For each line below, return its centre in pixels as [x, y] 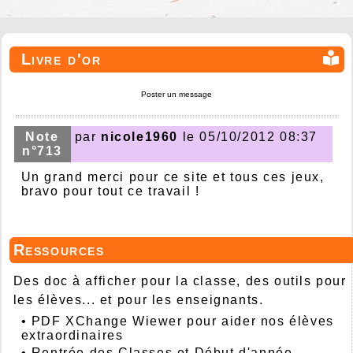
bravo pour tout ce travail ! [110, 191]
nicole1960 [139, 136]
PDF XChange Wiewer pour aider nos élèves [182, 321]
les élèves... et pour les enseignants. [138, 299]
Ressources [59, 249]
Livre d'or [61, 59]
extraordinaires [72, 335]
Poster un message [176, 95]
